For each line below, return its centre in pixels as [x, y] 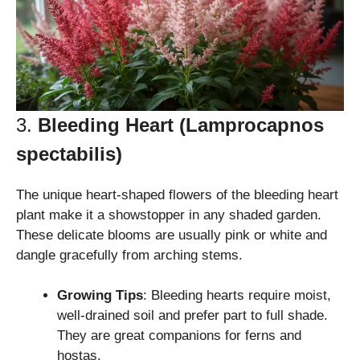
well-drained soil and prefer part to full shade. [192, 316]
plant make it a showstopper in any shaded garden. [169, 215]
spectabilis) [69, 153]
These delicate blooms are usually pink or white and [172, 235]
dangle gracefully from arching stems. [129, 255]
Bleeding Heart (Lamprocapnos [181, 125]
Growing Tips [100, 296]
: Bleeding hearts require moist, [237, 296]
